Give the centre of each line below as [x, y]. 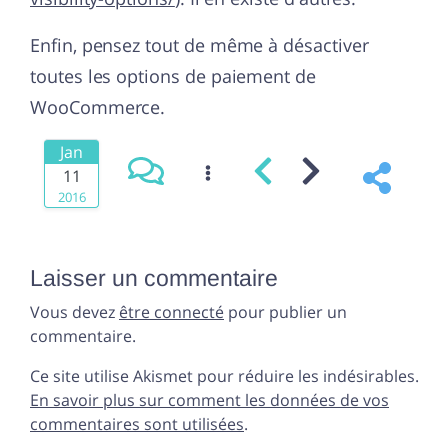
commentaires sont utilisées [137, 424]
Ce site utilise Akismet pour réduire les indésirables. [224, 376]
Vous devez [74, 312]
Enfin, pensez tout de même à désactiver [199, 45]
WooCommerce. [98, 107]
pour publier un [285, 312]
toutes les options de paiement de [173, 76]
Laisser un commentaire [154, 278]
